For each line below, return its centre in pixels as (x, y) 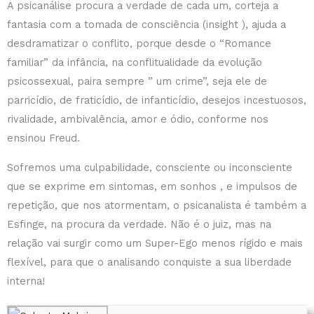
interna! (26, 281)
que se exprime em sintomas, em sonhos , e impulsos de (152, 186)
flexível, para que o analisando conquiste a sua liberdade (149, 262)
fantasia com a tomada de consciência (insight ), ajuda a (146, 25)
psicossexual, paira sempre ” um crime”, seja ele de (137, 82)
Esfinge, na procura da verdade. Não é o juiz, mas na (139, 224)
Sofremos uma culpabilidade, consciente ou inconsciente (150, 167)
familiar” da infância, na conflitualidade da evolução (135, 63)
